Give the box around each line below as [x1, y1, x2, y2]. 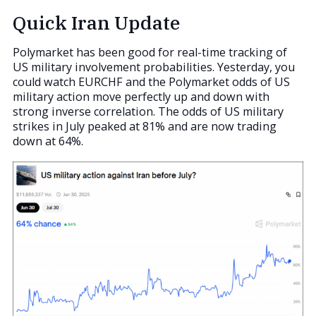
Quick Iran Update [13, 9, 180, 35]
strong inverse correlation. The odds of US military [13, 104, 284, 120]
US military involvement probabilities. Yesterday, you [13, 59, 295, 75]
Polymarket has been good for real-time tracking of [13, 44, 287, 61]
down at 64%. [13, 133, 83, 150]
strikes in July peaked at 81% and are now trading [13, 119, 276, 135]
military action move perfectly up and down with [13, 89, 269, 105]
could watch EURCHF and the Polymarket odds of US [13, 74, 290, 90]
